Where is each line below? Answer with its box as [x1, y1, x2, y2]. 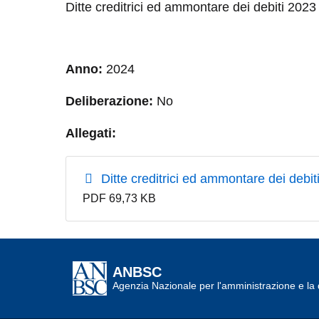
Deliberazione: [66, 93, 153, 108]
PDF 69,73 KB [82, 192, 156, 204]
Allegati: [66, 125, 116, 140]
